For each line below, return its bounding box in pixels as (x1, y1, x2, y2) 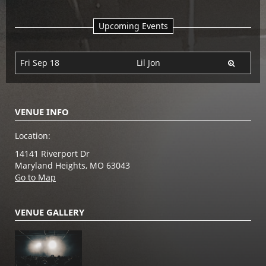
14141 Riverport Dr (15, 147, 90, 159)
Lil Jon (137, 56, 160, 68)
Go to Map (15, 171, 56, 183)
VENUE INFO (15, 105, 69, 118)
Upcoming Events (98, 20, 168, 31)
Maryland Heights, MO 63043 (15, 159, 130, 171)
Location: (15, 129, 50, 141)
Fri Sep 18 (20, 56, 59, 68)
